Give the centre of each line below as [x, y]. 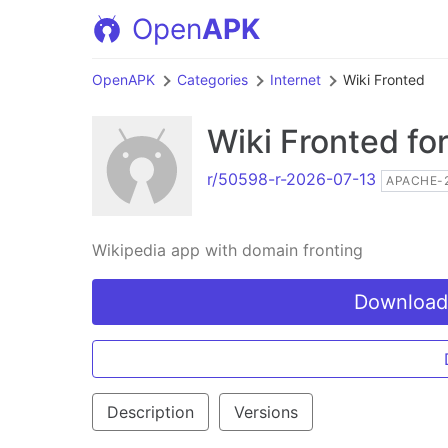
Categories [212, 79]
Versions [266, 412]
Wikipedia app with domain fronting [227, 250]
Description [150, 412]
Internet [295, 79]
